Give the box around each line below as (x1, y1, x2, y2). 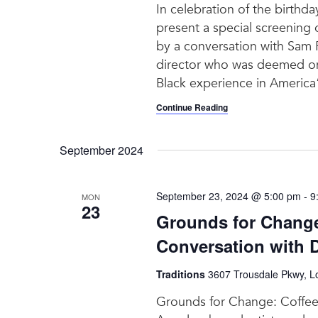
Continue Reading (155, 100, 228, 114)
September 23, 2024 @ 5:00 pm (155, 188, 301, 203)
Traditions (155, 266, 208, 281)
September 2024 (60, 141, 143, 158)
